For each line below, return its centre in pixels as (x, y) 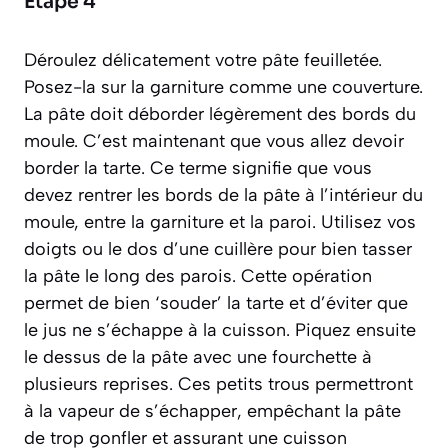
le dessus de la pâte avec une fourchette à (198, 357)
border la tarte (82, 168)
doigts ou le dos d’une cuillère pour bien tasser (218, 249)
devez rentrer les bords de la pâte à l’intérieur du (223, 195)
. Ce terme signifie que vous (256, 168)
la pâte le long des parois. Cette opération (198, 276)
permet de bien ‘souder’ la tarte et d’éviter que (216, 303)
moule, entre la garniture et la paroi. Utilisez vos (220, 222)
